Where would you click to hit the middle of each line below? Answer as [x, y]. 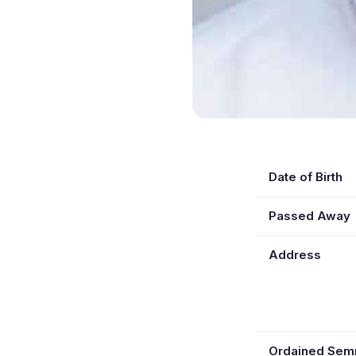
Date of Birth [306, 176]
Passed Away [310, 215]
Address [295, 254]
